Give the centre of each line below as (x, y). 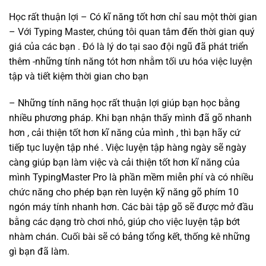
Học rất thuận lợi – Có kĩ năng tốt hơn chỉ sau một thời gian (133, 17)
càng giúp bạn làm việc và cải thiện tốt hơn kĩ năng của (124, 163)
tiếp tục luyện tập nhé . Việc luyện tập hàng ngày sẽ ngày (128, 148)
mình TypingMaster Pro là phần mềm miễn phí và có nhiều (131, 178)
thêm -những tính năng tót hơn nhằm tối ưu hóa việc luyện (131, 61)
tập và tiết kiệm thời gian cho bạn (79, 76)
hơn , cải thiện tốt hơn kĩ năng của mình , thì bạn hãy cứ (125, 133)
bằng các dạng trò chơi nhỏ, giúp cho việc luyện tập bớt (124, 222)
